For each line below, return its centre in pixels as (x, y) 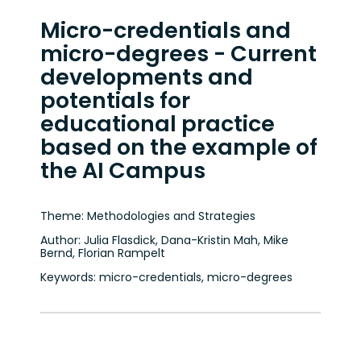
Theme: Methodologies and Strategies (148, 216)
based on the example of (179, 147)
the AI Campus (123, 170)
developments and (147, 77)
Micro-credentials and (166, 30)
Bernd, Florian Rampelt (103, 253)
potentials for (115, 100)
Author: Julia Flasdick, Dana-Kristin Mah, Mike (164, 240)
